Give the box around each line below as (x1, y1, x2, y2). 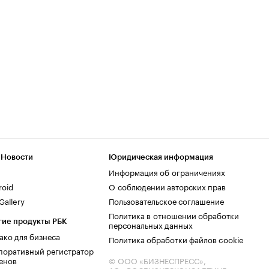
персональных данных (109, 219, 193, 231)
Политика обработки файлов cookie (109, 233, 244, 245)
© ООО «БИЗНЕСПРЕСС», (109, 254, 206, 266)
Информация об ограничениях (109, 166, 225, 178)
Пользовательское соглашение (109, 195, 224, 207)
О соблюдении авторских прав (109, 180, 226, 192)
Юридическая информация (109, 153, 213, 161)
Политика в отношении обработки (109, 209, 239, 221)
